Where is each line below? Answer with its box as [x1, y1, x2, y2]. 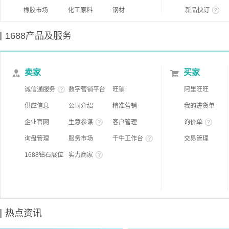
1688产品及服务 [5, 31, 72, 41]
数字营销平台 [68, 86, 105, 93]
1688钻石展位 [25, 151, 63, 158]
